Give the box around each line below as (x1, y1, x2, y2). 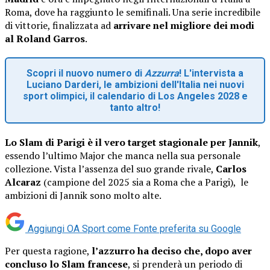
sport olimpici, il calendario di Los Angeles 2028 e (22, 90, 248, 102)
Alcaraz (5, 175, 41, 189)
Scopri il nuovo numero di (27, 67, 145, 79)
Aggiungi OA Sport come (28, 222, 131, 234)
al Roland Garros (5, 31, 85, 45)
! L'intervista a (179, 67, 243, 79)
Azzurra (145, 67, 179, 79)
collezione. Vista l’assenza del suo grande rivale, (5, 162, 216, 175)
